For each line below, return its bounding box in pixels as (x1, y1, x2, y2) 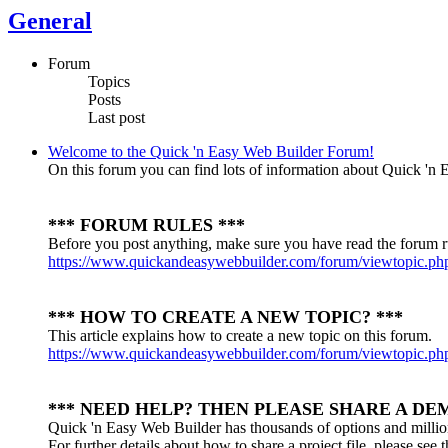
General (8, 8, 92, 35)
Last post (88, 109, 145, 127)
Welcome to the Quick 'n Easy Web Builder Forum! (48, 143, 374, 161)
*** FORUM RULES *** (48, 215, 245, 236)
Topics (88, 73, 130, 91)
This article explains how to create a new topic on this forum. (48, 327, 432, 345)
